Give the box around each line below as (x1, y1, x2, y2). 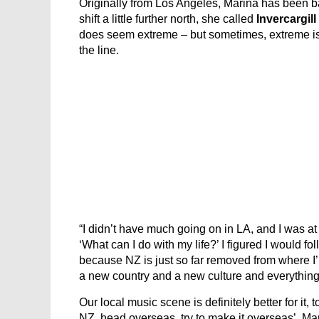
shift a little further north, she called (79, 13, 256, 25)
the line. (79, 44, 119, 56)
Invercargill (256, 13, 316, 25)
